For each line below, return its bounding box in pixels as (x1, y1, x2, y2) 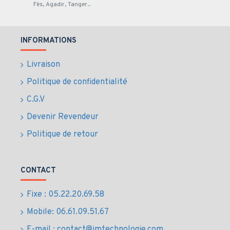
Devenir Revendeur (27, 112, 99, 122)
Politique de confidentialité (27, 77, 127, 87)
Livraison (27, 60, 60, 70)
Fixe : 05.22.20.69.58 (27, 189, 104, 200)
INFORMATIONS (21, 36, 76, 46)
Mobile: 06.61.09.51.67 (27, 207, 109, 217)
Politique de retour (27, 129, 98, 140)
